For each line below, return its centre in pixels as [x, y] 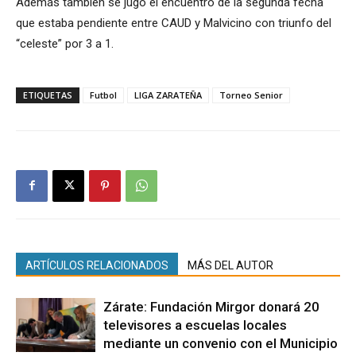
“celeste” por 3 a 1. [65, 43]
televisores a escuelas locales [195, 325]
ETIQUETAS [48, 95]
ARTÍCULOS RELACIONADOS [97, 265]
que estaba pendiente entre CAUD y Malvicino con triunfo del [174, 23]
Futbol [103, 95]
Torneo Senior [251, 95]
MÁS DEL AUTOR [230, 265]
